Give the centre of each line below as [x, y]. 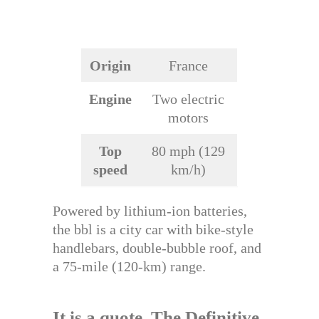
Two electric [188, 99]
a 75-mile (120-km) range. [129, 267]
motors [188, 118]
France [188, 66]
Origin [110, 66]
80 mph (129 [188, 151]
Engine [110, 99]
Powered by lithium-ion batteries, [150, 211]
